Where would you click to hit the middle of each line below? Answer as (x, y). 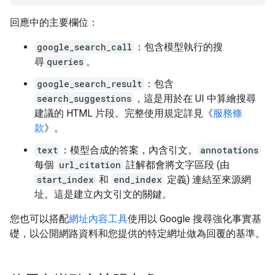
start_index (65, 179)
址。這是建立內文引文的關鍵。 (103, 194)
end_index (138, 179)
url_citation (90, 165)
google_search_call (84, 47)
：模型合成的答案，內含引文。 (129, 150)
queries (65, 61)
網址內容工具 (98, 219)
